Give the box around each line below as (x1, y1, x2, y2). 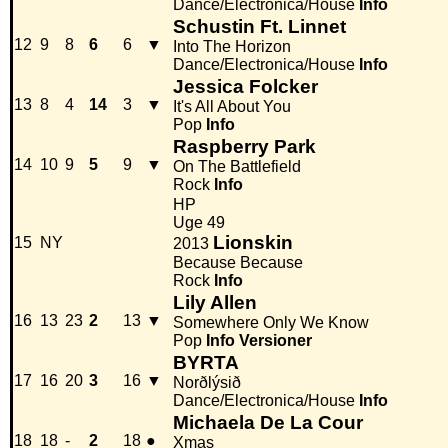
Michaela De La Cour (173, 412, 363, 434)
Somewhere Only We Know (173, 314, 369, 332)
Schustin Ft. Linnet (173, 16, 346, 38)
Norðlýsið (173, 374, 241, 392)
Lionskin (213, 232, 293, 254)
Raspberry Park (173, 136, 316, 158)
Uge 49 (173, 214, 225, 232)
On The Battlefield (173, 158, 301, 176)
